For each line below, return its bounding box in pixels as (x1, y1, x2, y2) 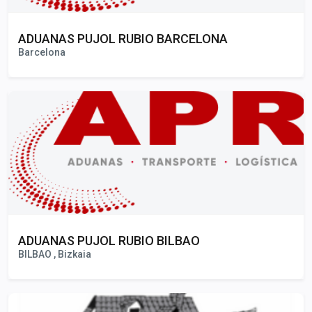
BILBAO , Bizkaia (18, 248, 91, 260)
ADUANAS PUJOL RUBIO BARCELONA (18, 31, 228, 46)
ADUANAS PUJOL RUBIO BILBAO (18, 233, 200, 248)
